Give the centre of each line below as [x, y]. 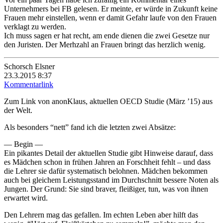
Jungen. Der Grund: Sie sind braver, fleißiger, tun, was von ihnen [106, 189]
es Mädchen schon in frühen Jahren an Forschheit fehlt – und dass [107, 162]
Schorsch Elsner [29, 66]
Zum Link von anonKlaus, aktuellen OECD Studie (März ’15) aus [108, 101]
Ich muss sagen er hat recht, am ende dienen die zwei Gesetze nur [107, 35]
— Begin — [23, 144]
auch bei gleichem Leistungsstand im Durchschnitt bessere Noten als [111, 180]
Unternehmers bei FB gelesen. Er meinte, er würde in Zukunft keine [111, 8]
